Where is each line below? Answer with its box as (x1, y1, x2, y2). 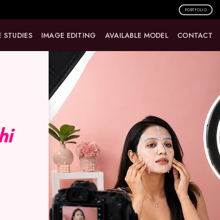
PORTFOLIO (184, 6, 207, 13)
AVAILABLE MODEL (105, 30, 168, 40)
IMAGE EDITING (41, 30, 96, 40)
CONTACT (177, 30, 213, 40)
